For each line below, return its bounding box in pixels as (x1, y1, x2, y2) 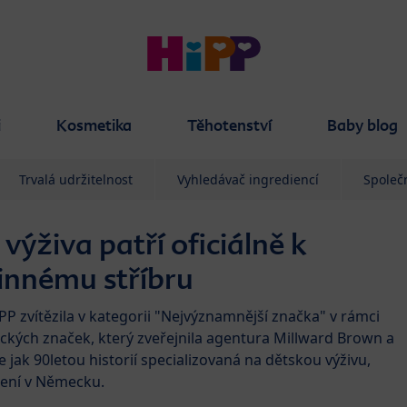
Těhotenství (187, 115, 272, 135)
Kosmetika (56, 115, 132, 135)
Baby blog (327, 115, 398, 135)
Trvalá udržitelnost (19, 171, 133, 188)
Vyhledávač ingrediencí (177, 171, 319, 188)
